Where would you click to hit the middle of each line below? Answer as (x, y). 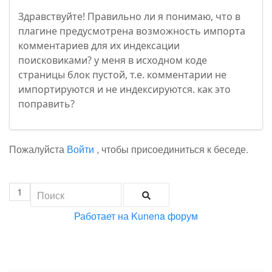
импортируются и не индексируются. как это (124, 90)
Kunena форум (165, 216)
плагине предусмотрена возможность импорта (132, 31)
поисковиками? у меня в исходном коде (113, 60)
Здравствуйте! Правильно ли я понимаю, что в (129, 17)
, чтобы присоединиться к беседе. (171, 149)
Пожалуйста (38, 149)
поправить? (46, 104)
